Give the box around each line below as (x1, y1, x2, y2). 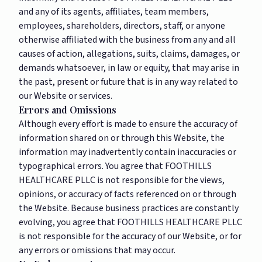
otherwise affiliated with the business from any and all (19, 33, 236, 46)
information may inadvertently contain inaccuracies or (19, 146, 236, 158)
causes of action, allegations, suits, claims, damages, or (19, 47, 240, 60)
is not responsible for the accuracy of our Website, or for (19, 230, 242, 243)
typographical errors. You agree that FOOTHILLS (19, 160, 212, 173)
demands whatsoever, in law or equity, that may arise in (19, 61, 239, 74)
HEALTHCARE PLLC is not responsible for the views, (19, 174, 225, 187)
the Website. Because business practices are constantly (19, 202, 239, 215)
